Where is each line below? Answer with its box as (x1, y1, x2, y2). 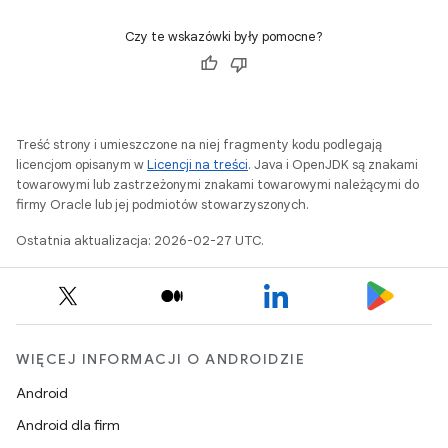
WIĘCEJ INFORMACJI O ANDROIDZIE (16, 350, 305, 368)
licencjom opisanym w (16, 156, 147, 173)
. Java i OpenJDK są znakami (248, 156, 418, 173)
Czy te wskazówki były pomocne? (125, 28, 323, 45)
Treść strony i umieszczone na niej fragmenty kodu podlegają (16, 136, 382, 153)
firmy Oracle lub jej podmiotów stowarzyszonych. (16, 196, 309, 213)
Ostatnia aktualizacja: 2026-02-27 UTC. (16, 232, 264, 249)
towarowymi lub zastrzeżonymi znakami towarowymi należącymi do (16, 176, 419, 193)
